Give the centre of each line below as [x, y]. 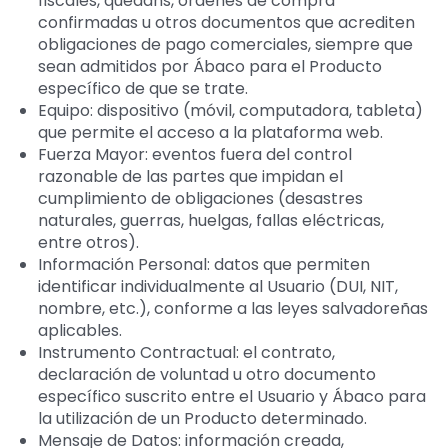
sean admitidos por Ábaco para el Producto [209, 66]
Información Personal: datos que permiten [203, 264]
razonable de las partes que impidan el [190, 176]
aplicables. [79, 330]
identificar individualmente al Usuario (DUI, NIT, [217, 286]
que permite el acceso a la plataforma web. [210, 132]
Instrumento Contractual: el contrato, [186, 352]
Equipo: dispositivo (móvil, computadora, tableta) [230, 110]
